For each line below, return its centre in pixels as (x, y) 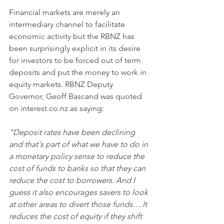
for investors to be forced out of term (76, 60)
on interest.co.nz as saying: (57, 108)
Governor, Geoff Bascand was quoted (76, 96)
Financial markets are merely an (65, 12)
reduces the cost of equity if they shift (76, 216)
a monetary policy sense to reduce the (78, 156)
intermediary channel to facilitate (68, 24)
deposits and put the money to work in (79, 72)
